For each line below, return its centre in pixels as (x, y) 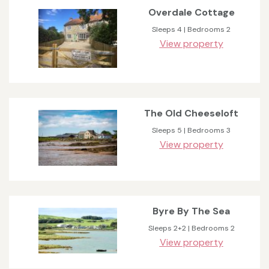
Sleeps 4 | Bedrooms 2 (191, 30)
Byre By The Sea (191, 211)
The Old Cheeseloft (191, 113)
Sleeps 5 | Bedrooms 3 (191, 130)
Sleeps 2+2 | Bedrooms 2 (191, 228)
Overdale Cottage (191, 13)
